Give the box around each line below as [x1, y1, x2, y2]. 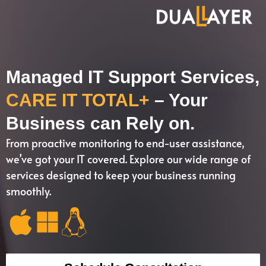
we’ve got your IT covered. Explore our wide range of [6, 151, 251, 166]
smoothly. [6, 183, 51, 198]
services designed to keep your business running [6, 167, 236, 182]
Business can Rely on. [6, 113, 195, 133]
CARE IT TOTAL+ [6, 90, 154, 110]
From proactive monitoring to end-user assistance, [6, 135, 245, 150]
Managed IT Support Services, [6, 67, 259, 87]
